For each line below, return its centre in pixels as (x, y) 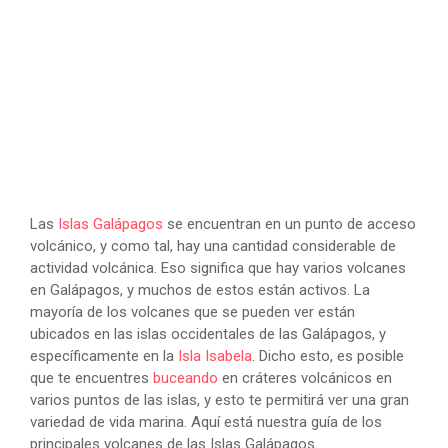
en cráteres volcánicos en (305, 378)
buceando (185, 378)
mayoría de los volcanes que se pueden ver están (192, 312)
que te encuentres (91, 378)
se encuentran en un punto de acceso (289, 224)
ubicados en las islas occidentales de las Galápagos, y (208, 334)
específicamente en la (104, 356)
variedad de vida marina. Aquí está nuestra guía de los (206, 422)
